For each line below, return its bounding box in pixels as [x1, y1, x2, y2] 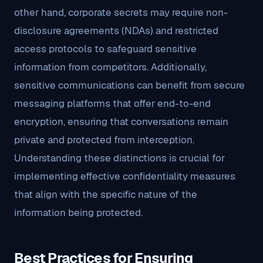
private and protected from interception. [14, 133, 194, 146]
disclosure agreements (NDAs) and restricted [14, 24, 218, 37]
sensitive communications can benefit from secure [14, 79, 245, 92]
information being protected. [14, 206, 143, 219]
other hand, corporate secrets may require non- [14, 6, 228, 19]
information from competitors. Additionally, [14, 60, 207, 73]
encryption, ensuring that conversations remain [14, 115, 228, 128]
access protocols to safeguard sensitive [14, 42, 197, 55]
